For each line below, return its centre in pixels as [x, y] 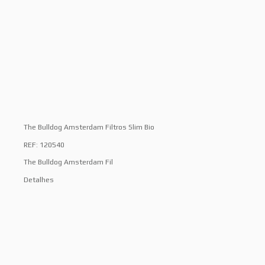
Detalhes [39, 180]
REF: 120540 [44, 145]
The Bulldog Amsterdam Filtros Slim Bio [89, 127]
